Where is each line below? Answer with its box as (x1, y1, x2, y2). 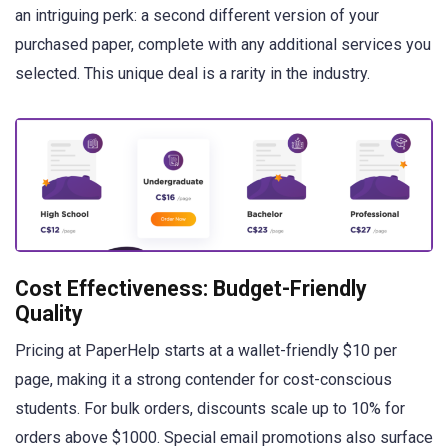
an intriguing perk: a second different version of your (15, 5, 379, 25)
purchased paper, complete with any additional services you (15, 34, 431, 54)
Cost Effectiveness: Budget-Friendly (15, 275, 367, 301)
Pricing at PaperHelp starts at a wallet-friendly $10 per (15, 340, 397, 360)
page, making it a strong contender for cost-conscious (15, 369, 392, 389)
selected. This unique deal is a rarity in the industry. (15, 63, 370, 83)
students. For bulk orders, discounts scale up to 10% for (15, 398, 405, 418)
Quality (15, 300, 83, 326)
